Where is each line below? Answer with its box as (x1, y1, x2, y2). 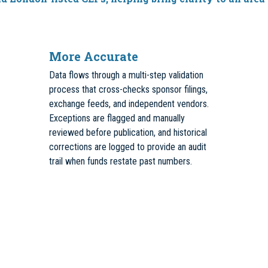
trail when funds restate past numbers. (49, 156, 192, 167)
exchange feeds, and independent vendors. (49, 98, 209, 109)
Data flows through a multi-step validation (49, 69, 203, 81)
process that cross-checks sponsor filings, (49, 84, 208, 95)
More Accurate (49, 48, 138, 64)
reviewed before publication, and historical (49, 127, 207, 138)
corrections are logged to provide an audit (49, 141, 206, 153)
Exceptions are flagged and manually (49, 112, 185, 124)
